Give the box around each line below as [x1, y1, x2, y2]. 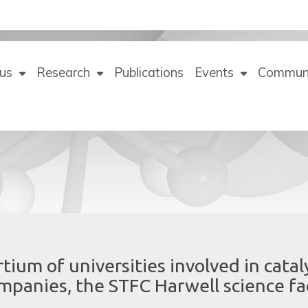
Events [195, 65, 234, 80]
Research [36, 65, 90, 80]
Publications [114, 65, 184, 80]
